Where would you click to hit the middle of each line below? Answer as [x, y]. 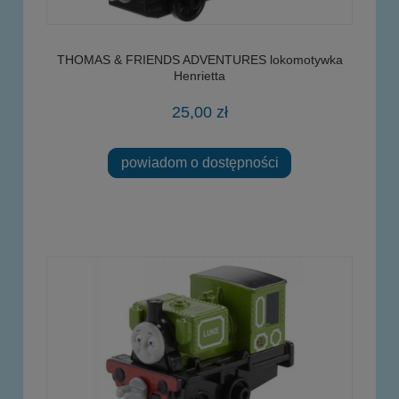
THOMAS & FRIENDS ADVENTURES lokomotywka [199, 59]
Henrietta [199, 75]
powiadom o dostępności [199, 163]
